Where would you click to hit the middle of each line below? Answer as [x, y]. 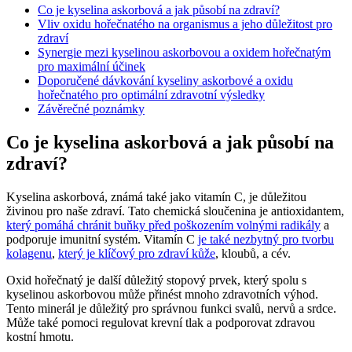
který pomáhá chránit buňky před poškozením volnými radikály [163, 225]
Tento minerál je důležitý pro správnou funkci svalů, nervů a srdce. [171, 308]
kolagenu [29, 253]
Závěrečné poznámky [91, 108]
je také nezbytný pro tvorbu [266, 239]
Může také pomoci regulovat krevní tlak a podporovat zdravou [161, 322]
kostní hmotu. [40, 336]
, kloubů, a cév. [253, 253]
